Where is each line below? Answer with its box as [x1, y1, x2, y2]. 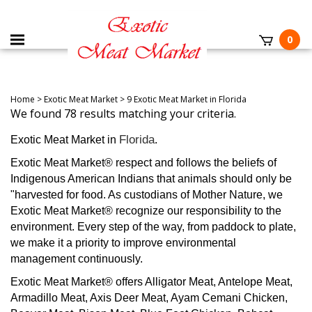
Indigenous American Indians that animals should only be [10, 173, 292, 185]
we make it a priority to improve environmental [10, 237, 236, 249]
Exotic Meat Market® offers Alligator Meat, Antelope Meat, [10, 276, 292, 288]
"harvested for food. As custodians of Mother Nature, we [10, 189, 283, 201]
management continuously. [10, 253, 143, 265]
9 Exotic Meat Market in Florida [127, 93, 247, 105]
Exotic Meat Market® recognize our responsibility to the [10, 205, 281, 217]
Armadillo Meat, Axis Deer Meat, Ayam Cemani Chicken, [10, 292, 288, 304]
